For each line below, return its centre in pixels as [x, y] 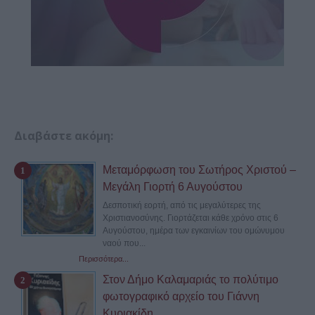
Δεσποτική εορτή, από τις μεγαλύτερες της [182, 206]
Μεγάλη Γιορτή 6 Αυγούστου [173, 187]
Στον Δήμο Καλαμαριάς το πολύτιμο [191, 280]
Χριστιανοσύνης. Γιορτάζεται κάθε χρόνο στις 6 [191, 218]
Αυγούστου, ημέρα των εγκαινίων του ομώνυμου [194, 231]
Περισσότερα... [104, 259]
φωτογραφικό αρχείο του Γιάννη [181, 297]
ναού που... [124, 244]
